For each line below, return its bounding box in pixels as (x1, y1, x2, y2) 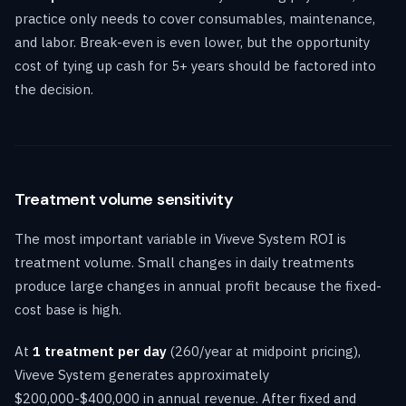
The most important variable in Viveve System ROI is (14, 229, 346, 247)
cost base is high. (14, 300, 121, 318)
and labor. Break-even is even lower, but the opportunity (14, 33, 370, 51)
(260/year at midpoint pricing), (167, 342, 361, 360)
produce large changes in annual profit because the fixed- (14, 276, 382, 295)
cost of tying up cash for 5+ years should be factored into (14, 56, 376, 74)
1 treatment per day (33, 342, 167, 360)
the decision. (14, 80, 93, 98)
